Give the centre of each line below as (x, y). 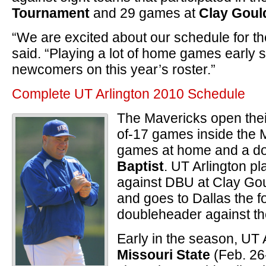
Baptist (140, 166)
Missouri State (164, 255)
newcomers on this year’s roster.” (114, 69)
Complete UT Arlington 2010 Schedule (129, 94)
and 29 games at (144, 13)
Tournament (51, 13)
